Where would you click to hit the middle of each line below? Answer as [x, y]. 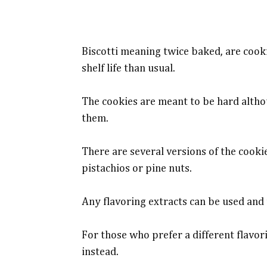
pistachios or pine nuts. [137, 169]
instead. [100, 252]
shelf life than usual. [128, 69]
